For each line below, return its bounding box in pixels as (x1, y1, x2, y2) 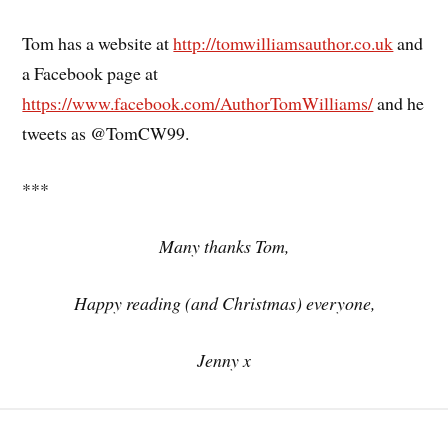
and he (373, 90, 425, 115)
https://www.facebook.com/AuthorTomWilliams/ (22, 90, 374, 115)
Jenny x (197, 347, 251, 372)
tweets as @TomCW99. (22, 120, 190, 145)
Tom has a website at (22, 30, 174, 55)
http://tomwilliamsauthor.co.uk (173, 30, 394, 55)
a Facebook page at (22, 60, 159, 85)
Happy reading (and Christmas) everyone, (73, 291, 375, 316)
